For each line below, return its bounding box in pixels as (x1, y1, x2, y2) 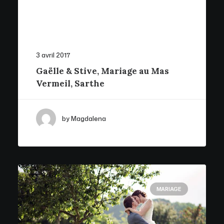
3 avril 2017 (36, 50, 70, 59)
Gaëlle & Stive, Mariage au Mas (36, 65, 169, 76)
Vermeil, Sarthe (36, 78, 104, 89)
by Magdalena (62, 114, 106, 123)
